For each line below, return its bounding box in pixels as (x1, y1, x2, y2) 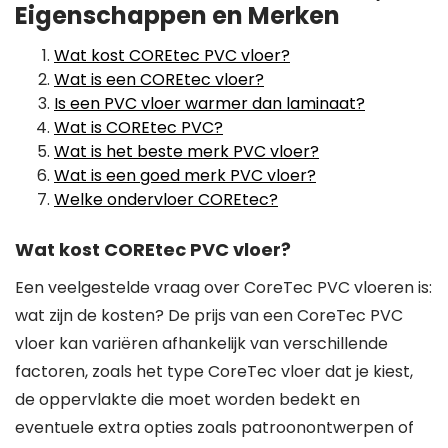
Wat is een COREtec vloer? (54, 68, 264, 91)
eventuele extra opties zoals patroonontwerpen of (15, 416, 414, 439)
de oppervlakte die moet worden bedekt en (15, 388, 360, 411)
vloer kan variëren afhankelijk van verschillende (15, 332, 388, 355)
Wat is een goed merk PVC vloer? (54, 164, 316, 187)
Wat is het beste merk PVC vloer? (54, 140, 319, 163)
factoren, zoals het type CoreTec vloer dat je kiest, (15, 360, 413, 383)
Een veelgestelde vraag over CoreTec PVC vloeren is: (15, 276, 432, 299)
